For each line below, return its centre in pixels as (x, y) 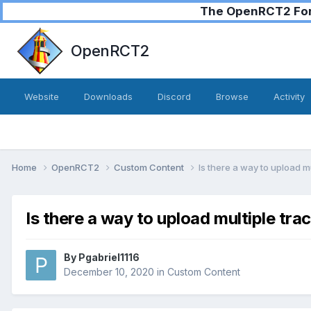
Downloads (108, 96)
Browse (232, 96)
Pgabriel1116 (109, 258)
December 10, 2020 (109, 272)
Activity (289, 96)
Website (42, 96)
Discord (174, 96)
